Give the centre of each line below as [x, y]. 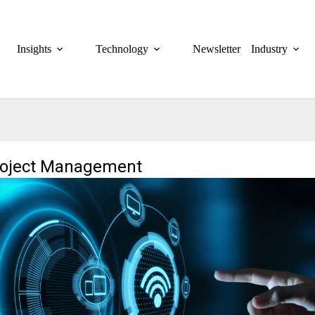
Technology [122, 49]
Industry [270, 49]
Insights [34, 49]
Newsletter [217, 49]
